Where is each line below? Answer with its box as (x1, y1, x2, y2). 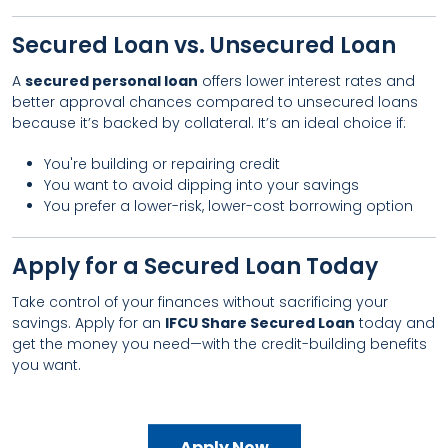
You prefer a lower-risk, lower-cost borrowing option (44, 196, 413, 216)
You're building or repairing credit (44, 154, 280, 174)
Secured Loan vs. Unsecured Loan (12, 30, 396, 61)
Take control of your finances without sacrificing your (12, 292, 388, 312)
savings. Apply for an (12, 313, 165, 333)
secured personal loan (25, 71, 198, 91)
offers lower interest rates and (198, 71, 415, 91)
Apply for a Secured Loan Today (12, 251, 378, 282)
